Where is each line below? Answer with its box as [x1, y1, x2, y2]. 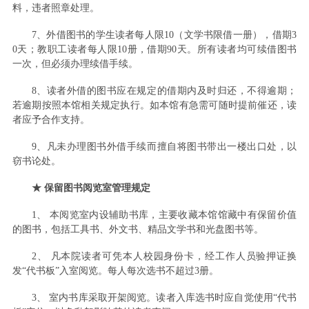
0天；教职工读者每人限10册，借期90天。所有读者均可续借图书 [12, 43, 297, 54]
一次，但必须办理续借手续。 [12, 58, 138, 69]
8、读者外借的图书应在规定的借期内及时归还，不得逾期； [31, 85, 297, 96]
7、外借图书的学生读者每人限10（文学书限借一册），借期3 [31, 29, 297, 40]
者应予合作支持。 [12, 114, 90, 125]
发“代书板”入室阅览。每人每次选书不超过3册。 [12, 265, 219, 276]
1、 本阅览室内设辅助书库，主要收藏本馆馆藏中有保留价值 [31, 209, 297, 220]
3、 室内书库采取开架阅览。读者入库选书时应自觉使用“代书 [31, 292, 297, 303]
